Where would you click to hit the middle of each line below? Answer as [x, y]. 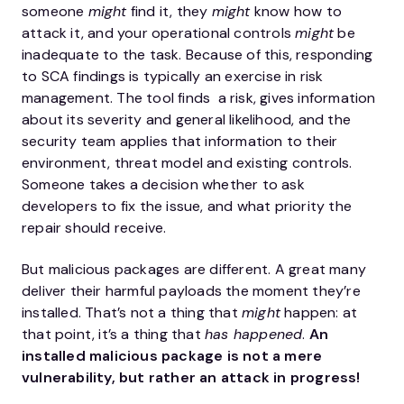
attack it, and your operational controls [159, 33]
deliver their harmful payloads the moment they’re [191, 291]
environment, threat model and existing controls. [187, 163]
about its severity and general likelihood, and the [187, 119]
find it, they [169, 11]
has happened [254, 334]
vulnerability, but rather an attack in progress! [191, 377]
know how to [296, 11]
